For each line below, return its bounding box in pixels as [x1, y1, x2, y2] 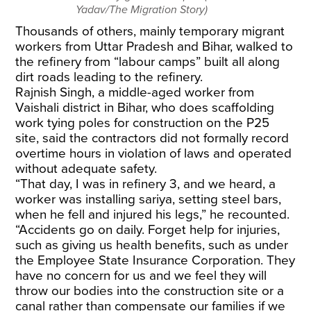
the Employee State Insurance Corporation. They [15, 253, 296, 268]
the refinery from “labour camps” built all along [15, 54, 280, 69]
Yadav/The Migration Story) [75, 3, 208, 17]
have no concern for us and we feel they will [15, 268, 267, 283]
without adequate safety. [15, 161, 158, 176]
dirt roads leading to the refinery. [15, 69, 203, 85]
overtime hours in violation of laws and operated [15, 146, 292, 161]
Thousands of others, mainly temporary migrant [15, 24, 285, 39]
